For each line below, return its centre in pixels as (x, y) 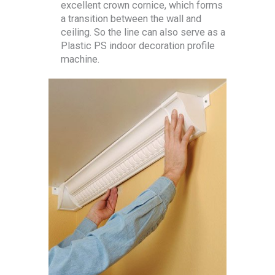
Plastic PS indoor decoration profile (138, 45)
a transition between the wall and (131, 18)
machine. (80, 59)
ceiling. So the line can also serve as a (143, 32)
